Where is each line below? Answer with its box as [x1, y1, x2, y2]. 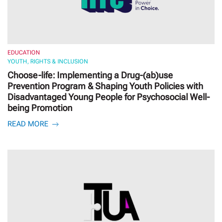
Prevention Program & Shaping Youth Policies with [7, 80, 203, 91]
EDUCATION [7, 49, 40, 56]
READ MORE [7, 119, 51, 128]
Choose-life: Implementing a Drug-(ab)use [7, 69, 173, 80]
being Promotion [7, 102, 72, 113]
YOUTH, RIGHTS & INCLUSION [7, 57, 88, 65]
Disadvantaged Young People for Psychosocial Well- [7, 91, 210, 102]
